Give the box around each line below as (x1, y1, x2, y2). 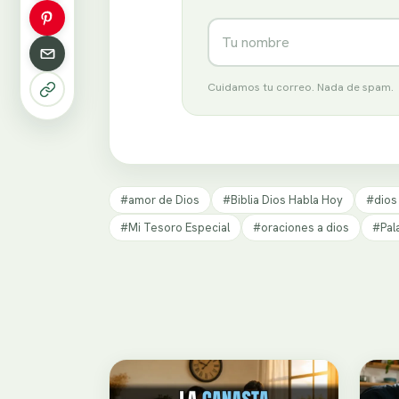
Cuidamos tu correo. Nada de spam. (207, 79, 394, 95)
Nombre (206, 14, 267, 37)
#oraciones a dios (253, 219, 349, 235)
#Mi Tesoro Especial (120, 219, 230, 235)
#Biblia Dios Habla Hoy (223, 191, 343, 208)
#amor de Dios (120, 191, 199, 208)
